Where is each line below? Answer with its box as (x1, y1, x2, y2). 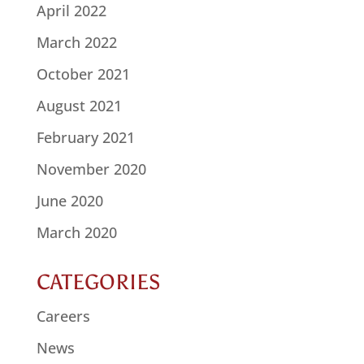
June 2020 (36, 191, 103, 211)
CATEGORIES (36, 269, 161, 296)
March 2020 (36, 223, 117, 243)
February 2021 (36, 128, 135, 148)
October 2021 (36, 64, 130, 84)
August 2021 (36, 96, 122, 116)
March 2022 (36, 32, 117, 53)
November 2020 (36, 159, 146, 180)
